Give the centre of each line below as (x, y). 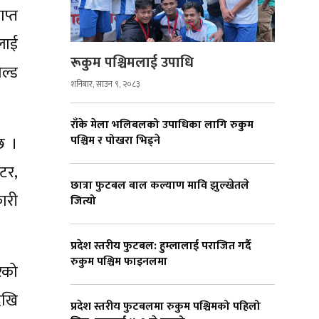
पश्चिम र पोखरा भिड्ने (115, 141)
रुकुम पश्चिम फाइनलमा (120, 262)
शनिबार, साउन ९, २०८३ (105, 84)
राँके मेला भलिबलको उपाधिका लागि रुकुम (162, 125)
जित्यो (83, 202)
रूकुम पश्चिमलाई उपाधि (132, 63)
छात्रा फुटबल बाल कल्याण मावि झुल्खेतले (160, 186)
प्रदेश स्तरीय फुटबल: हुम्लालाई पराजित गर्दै (161, 246)
